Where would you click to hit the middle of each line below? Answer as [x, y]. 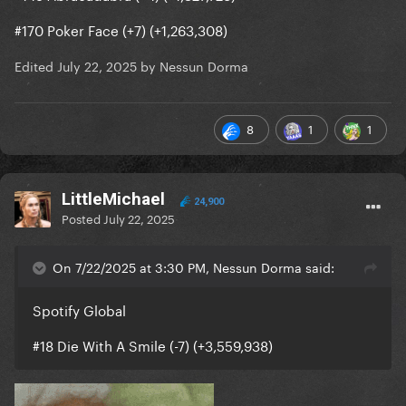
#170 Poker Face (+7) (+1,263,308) [121, 29]
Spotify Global [79, 309]
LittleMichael [113, 199]
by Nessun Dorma [193, 66]
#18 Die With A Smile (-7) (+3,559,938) [153, 345]
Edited [36, 66]
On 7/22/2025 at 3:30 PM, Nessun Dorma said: [193, 267]
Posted [82, 218]
